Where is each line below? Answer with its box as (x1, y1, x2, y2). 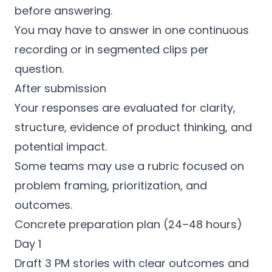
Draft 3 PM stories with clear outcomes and (15, 256, 249, 271)
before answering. (15, 3, 112, 18)
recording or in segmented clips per (15, 42, 209, 57)
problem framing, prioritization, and (15, 178, 207, 193)
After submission (15, 81, 106, 96)
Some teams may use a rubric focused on (15, 158, 244, 174)
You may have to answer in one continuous (15, 22, 249, 38)
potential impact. (15, 139, 107, 154)
